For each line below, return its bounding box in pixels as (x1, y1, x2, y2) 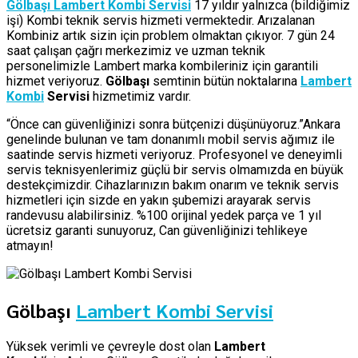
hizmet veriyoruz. (6, 73, 105, 89)
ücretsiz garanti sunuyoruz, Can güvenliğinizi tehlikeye (6, 222, 308, 238)
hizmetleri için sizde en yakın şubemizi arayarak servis (6, 192, 311, 208)
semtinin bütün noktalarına (153, 73, 300, 89)
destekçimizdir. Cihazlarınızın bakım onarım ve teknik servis (6, 177, 339, 193)
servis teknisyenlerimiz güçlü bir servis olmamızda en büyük (6, 161, 344, 177)
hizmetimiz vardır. (89, 88, 191, 104)
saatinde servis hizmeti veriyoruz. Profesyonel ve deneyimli (6, 146, 342, 162)
